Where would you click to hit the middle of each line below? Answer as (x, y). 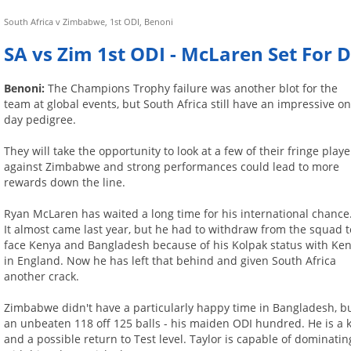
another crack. (42, 277)
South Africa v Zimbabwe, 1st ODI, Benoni (89, 22)
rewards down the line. (65, 183)
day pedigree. (40, 120)
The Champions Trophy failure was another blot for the (193, 89)
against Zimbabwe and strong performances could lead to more (172, 167)
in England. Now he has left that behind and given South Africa (170, 261)
